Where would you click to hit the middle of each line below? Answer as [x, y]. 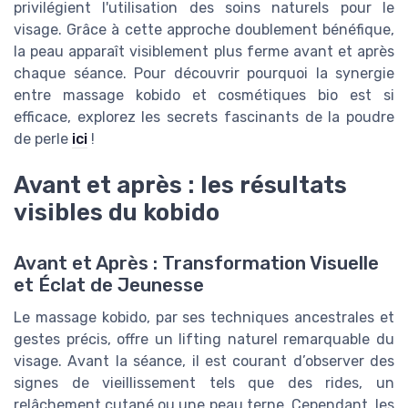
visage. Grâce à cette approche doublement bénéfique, [204, 30]
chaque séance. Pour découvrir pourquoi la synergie [204, 74]
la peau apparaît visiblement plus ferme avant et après [204, 52]
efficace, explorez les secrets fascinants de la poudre [204, 117]
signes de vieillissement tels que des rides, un [204, 382]
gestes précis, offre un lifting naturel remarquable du [204, 339]
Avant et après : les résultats [180, 184]
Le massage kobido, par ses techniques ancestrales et [204, 317]
